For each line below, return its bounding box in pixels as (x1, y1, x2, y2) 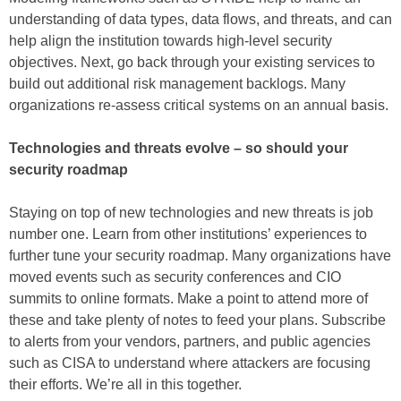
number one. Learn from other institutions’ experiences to (9, 226, 367, 242)
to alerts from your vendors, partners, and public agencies (9, 334, 371, 349)
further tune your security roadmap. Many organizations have (9, 248, 391, 263)
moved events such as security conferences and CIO (9, 269, 341, 285)
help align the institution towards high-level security (9, 33, 332, 48)
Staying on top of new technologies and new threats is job (9, 205, 373, 220)
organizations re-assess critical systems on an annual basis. (9, 98, 388, 113)
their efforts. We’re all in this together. (9, 377, 242, 392)
